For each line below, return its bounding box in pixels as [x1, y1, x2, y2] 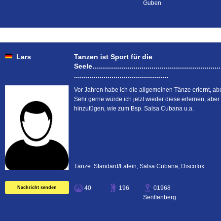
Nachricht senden [17, 185, 57, 190]
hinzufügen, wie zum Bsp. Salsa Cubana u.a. [74, 105, 194, 112]
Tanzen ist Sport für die [74, 53, 152, 61]
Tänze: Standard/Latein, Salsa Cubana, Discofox [74, 163, 204, 170]
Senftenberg [143, 194, 176, 201]
